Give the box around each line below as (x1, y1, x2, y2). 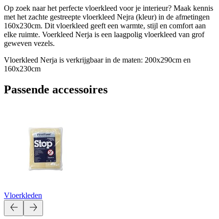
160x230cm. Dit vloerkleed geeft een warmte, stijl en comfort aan (4, 21, 206, 30)
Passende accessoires (4, 83, 108, 96)
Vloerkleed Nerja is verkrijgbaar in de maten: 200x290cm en (4, 55, 191, 64)
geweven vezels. (4, 39, 55, 47)
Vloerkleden (4, 191, 42, 199)
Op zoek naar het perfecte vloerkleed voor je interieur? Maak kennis (4, 3, 213, 12)
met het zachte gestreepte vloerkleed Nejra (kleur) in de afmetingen (4, 12, 210, 21)
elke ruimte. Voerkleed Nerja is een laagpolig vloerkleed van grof (4, 30, 204, 39)
